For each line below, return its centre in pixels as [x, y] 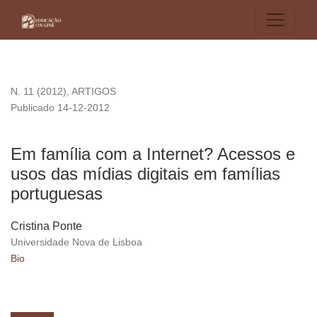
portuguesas [57, 194]
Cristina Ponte [46, 226]
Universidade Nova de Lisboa [76, 242]
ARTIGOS [94, 92]
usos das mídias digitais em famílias [145, 174]
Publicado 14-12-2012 [60, 108]
